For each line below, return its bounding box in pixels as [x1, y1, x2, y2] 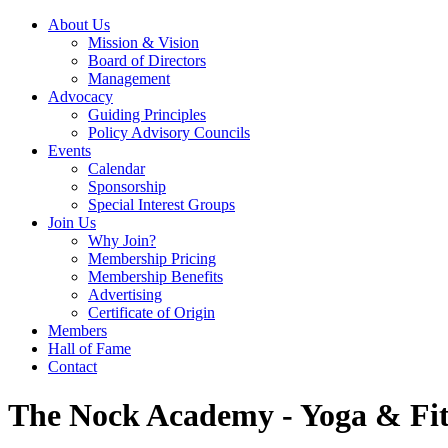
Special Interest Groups [88, 196, 235, 213]
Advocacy [48, 88, 113, 105]
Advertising [88, 286, 162, 303]
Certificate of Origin [88, 304, 215, 321]
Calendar [88, 160, 145, 177]
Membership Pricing [88, 250, 216, 267]
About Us [48, 16, 110, 33]
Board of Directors [88, 52, 206, 69]
